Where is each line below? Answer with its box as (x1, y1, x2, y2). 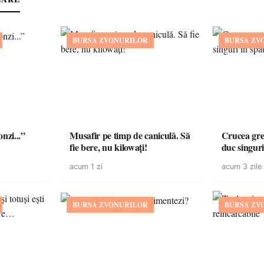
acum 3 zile (221, 162, 262, 171)
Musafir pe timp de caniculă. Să (70, 128, 190, 142)
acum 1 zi (70, 162, 103, 171)
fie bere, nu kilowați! (70, 140, 147, 154)
